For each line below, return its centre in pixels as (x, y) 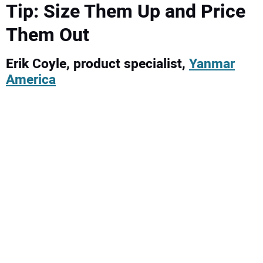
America (31, 80)
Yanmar (212, 64)
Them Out (48, 35)
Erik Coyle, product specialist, (97, 64)
